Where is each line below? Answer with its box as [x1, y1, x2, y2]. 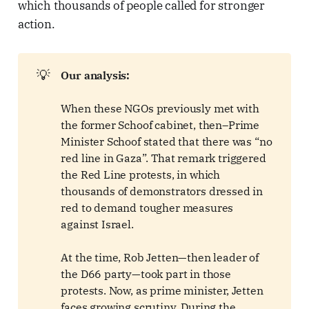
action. [17, 16, 55, 32]
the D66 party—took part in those [61, 266, 231, 281]
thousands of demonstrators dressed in [61, 183, 263, 199]
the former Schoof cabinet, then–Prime [61, 117, 260, 132]
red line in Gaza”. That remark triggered [61, 150, 266, 166]
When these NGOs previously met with [61, 101, 259, 116]
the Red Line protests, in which [61, 167, 221, 182]
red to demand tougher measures [61, 200, 234, 215]
